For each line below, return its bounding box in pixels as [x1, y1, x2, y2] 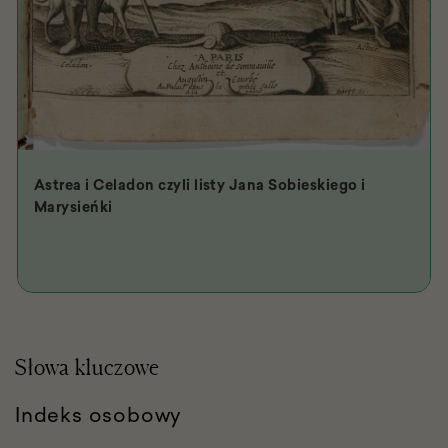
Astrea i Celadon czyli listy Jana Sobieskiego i [34, 174, 366, 195]
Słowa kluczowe [15, 353, 160, 379]
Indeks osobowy [15, 399, 182, 429]
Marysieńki [34, 196, 113, 217]
